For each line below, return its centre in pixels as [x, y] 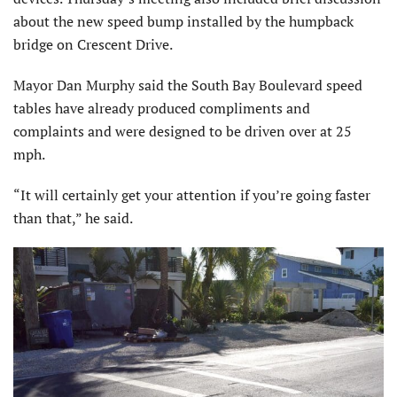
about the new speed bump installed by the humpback [183, 22]
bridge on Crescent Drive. [93, 45]
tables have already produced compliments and [162, 109]
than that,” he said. [73, 218]
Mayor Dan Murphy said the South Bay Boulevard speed [188, 86]
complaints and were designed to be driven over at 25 [183, 132]
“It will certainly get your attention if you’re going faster [192, 195]
